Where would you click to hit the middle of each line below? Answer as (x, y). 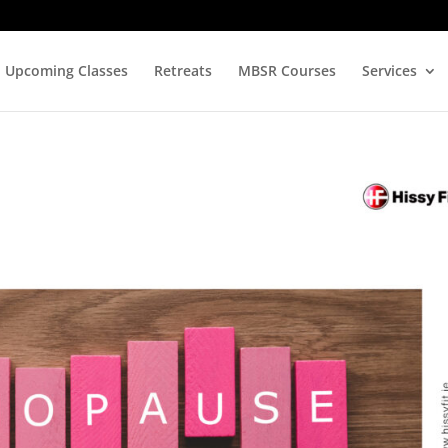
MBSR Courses (286, 70)
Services (389, 70)
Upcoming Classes (66, 70)
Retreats (182, 70)
